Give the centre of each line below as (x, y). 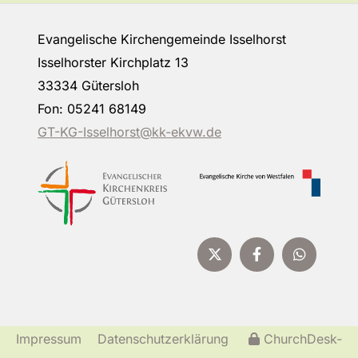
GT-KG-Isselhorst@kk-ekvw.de (129, 132)
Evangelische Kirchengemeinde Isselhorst (168, 40)
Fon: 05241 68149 (106, 109)
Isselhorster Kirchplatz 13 (113, 63)
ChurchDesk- (303, 338)
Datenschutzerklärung (163, 338)
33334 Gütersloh (88, 86)
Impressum (49, 338)
